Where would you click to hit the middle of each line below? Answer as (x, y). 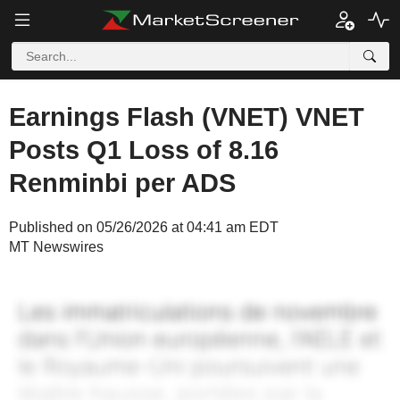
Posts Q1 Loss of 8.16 (144, 150)
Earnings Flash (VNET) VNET (187, 117)
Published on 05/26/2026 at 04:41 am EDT (144, 227)
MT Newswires (56, 247)
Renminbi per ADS (122, 183)
